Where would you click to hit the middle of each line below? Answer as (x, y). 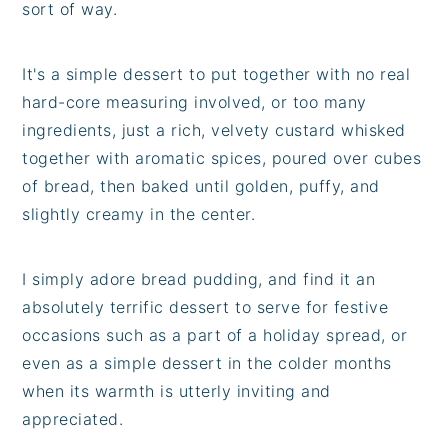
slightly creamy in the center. (139, 213)
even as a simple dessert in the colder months (207, 362)
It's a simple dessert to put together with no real (216, 73)
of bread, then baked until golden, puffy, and (201, 185)
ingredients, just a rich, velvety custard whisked (214, 129)
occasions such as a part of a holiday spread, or (215, 334)
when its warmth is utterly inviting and (176, 390)
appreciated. (73, 418)
